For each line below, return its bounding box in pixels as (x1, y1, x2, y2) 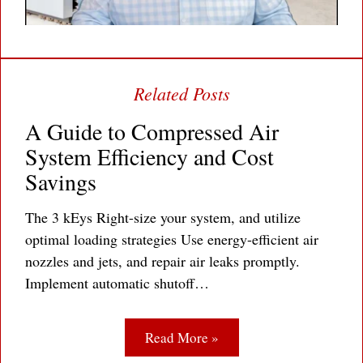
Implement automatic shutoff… (25, 273, 209, 293)
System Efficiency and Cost (25, 141, 274, 173)
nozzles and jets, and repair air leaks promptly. (25, 251, 300, 271)
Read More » (144, 328, 219, 348)
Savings (25, 166, 96, 198)
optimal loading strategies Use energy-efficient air (25, 229, 318, 250)
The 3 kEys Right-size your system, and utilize (25, 207, 301, 228)
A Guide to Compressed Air (25, 116, 279, 147)
